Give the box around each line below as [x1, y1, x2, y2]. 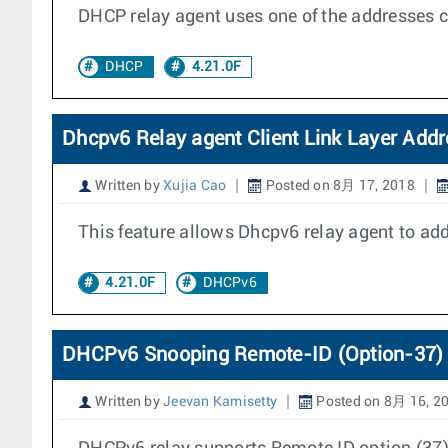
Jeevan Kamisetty [163, 395, 277, 409]
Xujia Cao [163, 179, 227, 193]
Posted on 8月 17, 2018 [262, 179, 415, 193]
